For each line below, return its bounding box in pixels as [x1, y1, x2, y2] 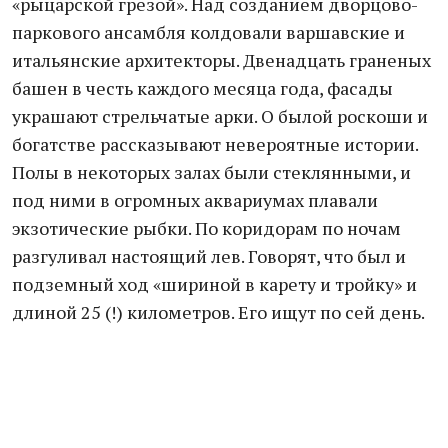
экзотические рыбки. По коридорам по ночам [12, 216, 401, 240]
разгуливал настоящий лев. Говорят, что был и [12, 244, 406, 268]
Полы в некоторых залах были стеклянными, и [12, 160, 411, 184]
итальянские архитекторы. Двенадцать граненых [12, 48, 431, 72]
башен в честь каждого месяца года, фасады [12, 76, 393, 100]
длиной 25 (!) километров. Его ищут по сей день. [12, 300, 425, 324]
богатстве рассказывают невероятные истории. [12, 132, 418, 156]
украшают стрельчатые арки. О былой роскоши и [12, 104, 428, 128]
